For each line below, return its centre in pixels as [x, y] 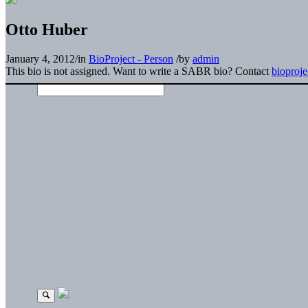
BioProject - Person [131, 58]
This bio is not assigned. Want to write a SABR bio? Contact [139, 71]
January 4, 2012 [40, 58]
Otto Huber [47, 29]
